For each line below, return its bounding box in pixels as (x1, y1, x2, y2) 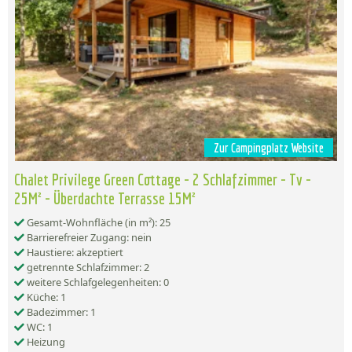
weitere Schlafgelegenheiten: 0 (24, 275, 169, 290)
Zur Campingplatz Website (214, 141, 324, 156)
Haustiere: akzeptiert (24, 245, 123, 260)
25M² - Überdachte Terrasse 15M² (14, 189, 196, 208)
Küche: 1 (24, 290, 66, 305)
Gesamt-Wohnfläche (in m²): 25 (24, 215, 170, 230)
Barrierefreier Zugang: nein (24, 230, 152, 245)
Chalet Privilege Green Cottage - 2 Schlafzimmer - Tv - (14, 170, 311, 189)
